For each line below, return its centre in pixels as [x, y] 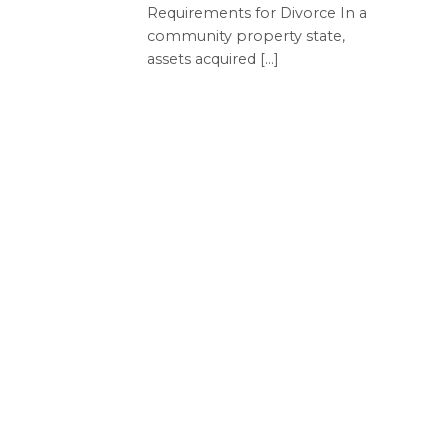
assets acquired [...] [213, 58]
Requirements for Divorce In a [257, 12]
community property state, [246, 35]
